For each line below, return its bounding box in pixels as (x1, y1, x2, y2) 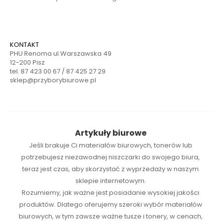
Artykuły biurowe (74, 127, 147, 139)
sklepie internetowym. (75, 176, 146, 185)
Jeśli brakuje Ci (29, 140, 79, 150)
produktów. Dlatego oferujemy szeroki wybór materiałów (19, 199, 202, 209)
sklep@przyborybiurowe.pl (10, 75, 96, 85)
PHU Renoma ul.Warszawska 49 (10, 48, 111, 58)
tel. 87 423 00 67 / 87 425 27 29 (10, 66, 106, 76)
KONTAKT (10, 39, 39, 49)
